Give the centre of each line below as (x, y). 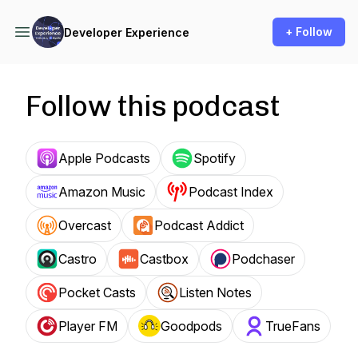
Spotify (215, 158)
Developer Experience (127, 32)
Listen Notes (215, 292)
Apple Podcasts (104, 158)
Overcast (85, 225)
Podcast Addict (199, 225)
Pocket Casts (97, 292)
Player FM (88, 326)
